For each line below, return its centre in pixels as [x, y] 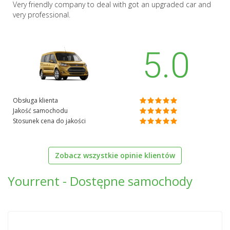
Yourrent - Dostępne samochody [100, 181]
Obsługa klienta [35, 101]
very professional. [42, 15]
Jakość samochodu [40, 111]
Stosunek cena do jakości [49, 121]
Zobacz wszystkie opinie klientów [115, 156]
